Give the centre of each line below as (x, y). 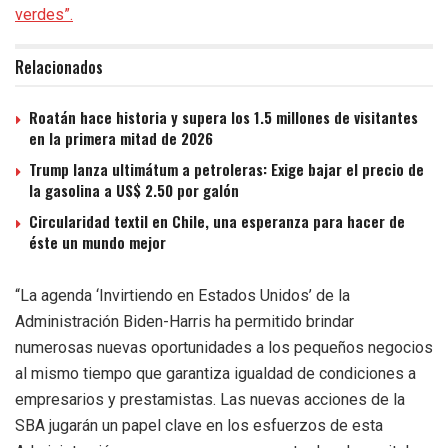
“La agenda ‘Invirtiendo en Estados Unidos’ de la (182, 295)
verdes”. (44, 14)
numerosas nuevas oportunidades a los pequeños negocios (224, 347)
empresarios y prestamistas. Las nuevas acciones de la (210, 399)
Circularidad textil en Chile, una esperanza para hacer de (217, 220)
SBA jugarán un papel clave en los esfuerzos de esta (199, 425)
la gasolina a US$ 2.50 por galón (134, 189)
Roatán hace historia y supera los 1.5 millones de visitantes (223, 116)
